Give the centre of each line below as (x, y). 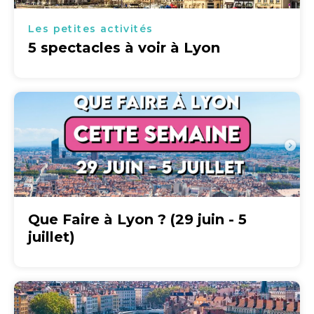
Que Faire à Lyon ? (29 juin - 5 (137, 219)
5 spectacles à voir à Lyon (124, 48)
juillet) (52, 237)
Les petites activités (91, 29)
